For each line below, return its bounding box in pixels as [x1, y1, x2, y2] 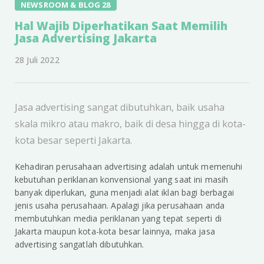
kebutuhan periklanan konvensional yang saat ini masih [15, 174, 229, 186]
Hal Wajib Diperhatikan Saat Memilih [15, 18, 227, 34]
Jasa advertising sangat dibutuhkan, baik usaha [15, 101, 225, 114]
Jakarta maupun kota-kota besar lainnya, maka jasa [15, 226, 215, 237]
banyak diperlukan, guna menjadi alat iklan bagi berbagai [15, 187, 234, 199]
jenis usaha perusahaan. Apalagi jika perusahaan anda [15, 200, 225, 212]
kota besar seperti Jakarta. [15, 134, 132, 147]
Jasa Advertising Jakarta [15, 31, 157, 47]
